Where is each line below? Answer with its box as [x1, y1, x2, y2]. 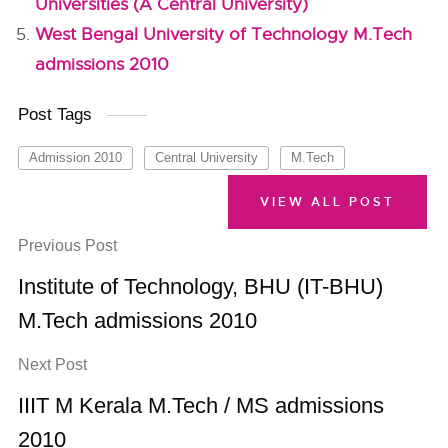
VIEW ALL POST [259, 194, 395, 210]
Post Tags [18, 105, 93, 124]
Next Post [18, 356, 88, 373]
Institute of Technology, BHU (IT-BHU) [18, 274, 384, 299]
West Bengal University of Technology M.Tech [35, 24, 413, 45]
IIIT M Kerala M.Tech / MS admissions [18, 393, 385, 418]
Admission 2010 [29, 150, 123, 165]
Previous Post [18, 237, 118, 254]
